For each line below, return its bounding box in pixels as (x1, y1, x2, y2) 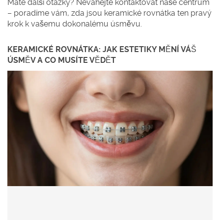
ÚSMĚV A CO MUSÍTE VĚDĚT (7, 55, 116, 65)
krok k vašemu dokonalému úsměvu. (7, 19, 142, 28)
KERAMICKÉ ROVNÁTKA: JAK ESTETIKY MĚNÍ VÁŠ (7, 45, 196, 54)
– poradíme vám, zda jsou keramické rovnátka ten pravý (7, 8, 212, 18)
